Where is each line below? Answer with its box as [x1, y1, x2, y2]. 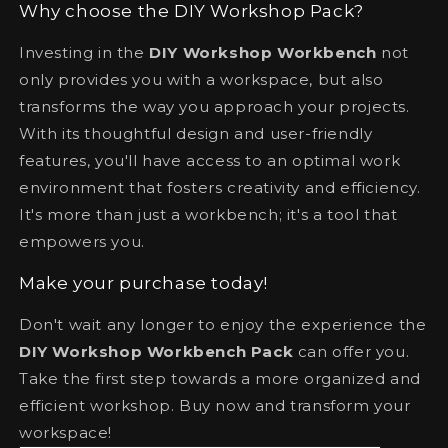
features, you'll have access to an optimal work [19, 150, 401, 170]
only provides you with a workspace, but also [19, 69, 384, 89]
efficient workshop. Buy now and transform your [19, 395, 411, 415]
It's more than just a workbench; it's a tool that [19, 204, 398, 224]
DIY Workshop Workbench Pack [19, 341, 294, 361]
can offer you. [293, 341, 410, 361]
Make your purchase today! [19, 272, 268, 293]
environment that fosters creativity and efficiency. [19, 177, 421, 197]
